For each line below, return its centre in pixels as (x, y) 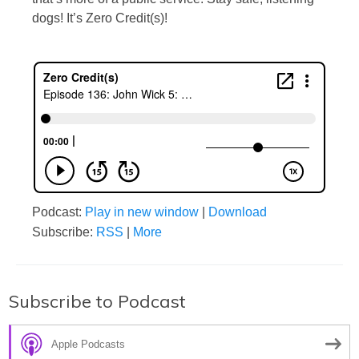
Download (238, 212)
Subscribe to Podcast (97, 302)
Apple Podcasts (88, 344)
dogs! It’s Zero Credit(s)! (100, 18)
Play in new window (142, 212)
